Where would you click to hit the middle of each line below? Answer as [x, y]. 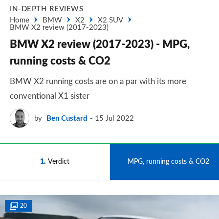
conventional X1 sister [50, 96]
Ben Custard [67, 118]
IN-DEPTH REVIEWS [46, 9]
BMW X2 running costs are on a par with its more [98, 81]
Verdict [59, 162]
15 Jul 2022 [114, 118]
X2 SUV [110, 20]
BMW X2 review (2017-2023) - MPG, [100, 44]
